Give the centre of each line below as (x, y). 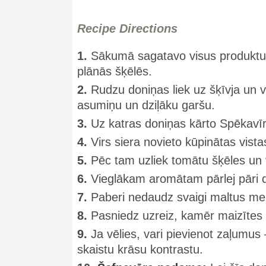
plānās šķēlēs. (115, 71)
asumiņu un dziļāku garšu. (146, 105)
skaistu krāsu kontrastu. (140, 249)
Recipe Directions (127, 28)
